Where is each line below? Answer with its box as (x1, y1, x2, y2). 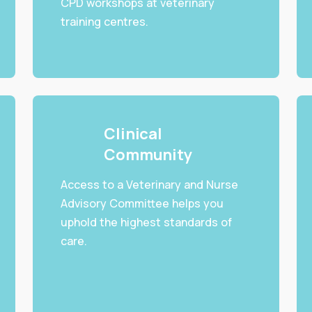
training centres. (61, 14, 149, 30)
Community (104, 144, 192, 166)
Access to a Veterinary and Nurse (61, 177, 239, 193)
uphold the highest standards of (61, 214, 233, 231)
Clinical (104, 123, 162, 145)
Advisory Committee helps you (61, 196, 224, 212)
